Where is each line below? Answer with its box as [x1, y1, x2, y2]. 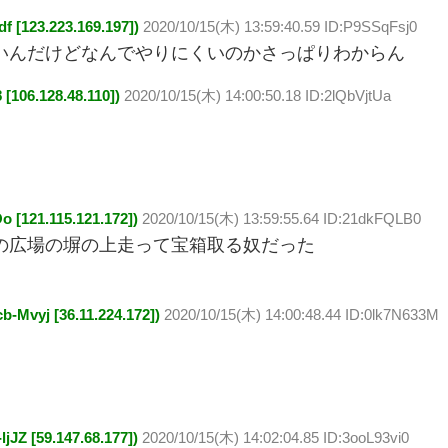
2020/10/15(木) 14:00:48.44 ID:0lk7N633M [164, 306, 439, 323]
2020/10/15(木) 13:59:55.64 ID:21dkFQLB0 [142, 210, 421, 227]
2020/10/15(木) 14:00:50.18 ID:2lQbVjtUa [124, 87, 391, 104]
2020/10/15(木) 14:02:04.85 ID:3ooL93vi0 [142, 429, 409, 446]
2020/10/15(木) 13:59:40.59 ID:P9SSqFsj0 [143, 18, 417, 35]
